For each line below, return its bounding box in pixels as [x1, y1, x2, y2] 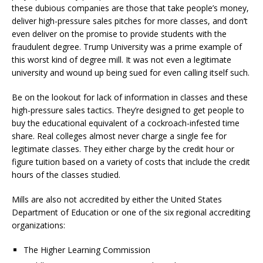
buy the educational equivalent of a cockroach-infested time [12, 117, 240, 129]
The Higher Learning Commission [23, 244, 150, 255]
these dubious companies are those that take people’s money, [12, 2, 249, 14]
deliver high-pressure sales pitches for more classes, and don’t [12, 15, 248, 26]
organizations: [12, 219, 65, 231]
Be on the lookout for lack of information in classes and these [12, 91, 248, 103]
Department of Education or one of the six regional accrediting [12, 206, 250, 218]
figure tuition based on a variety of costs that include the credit [12, 156, 250, 167]
